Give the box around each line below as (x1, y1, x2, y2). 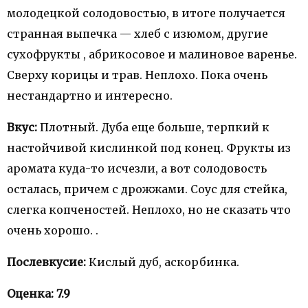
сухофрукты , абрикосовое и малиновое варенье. (7, 47, 300, 61)
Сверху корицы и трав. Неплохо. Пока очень (7, 68, 267, 82)
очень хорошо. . (7, 223, 98, 237)
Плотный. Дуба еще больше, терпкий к (37, 120, 269, 134)
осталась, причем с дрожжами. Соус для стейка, (7, 182, 287, 196)
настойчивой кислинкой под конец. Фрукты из (7, 141, 291, 155)
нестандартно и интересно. (7, 89, 173, 102)
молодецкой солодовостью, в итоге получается (7, 6, 285, 20)
